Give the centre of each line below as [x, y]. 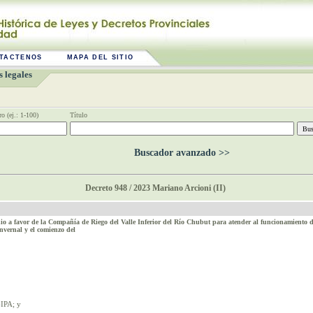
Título [79, 115]
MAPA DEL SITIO [100, 57]
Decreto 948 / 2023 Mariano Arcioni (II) [156, 188]
